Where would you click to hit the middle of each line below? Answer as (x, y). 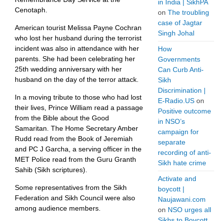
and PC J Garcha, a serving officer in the (78, 149)
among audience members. (58, 208)
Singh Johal (176, 33)
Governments (179, 59)
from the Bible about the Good (62, 118)
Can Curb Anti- (181, 70)
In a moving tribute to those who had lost (78, 97)
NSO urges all (189, 210)
